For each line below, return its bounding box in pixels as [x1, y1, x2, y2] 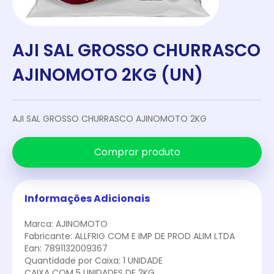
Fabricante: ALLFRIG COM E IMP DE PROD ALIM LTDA [24, 230, 235, 242]
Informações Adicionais [24, 191, 150, 206]
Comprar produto [94, 145, 180, 159]
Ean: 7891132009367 [24, 242, 108, 254]
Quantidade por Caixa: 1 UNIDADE [24, 254, 163, 267]
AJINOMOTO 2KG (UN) [12, 63, 203, 87]
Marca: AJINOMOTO [24, 218, 108, 230]
